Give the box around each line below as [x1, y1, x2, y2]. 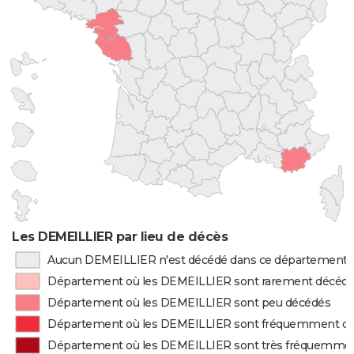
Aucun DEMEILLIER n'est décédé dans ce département [47, 253, 348, 267]
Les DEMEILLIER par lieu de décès [12, 229, 228, 244]
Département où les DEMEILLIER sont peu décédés [47, 296, 331, 310]
